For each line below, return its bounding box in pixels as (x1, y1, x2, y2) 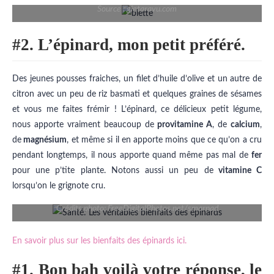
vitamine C (213, 166, 262, 176)
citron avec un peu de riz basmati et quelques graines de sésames (12, 90, 262, 99)
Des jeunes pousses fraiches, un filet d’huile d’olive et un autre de (12, 75, 262, 84)
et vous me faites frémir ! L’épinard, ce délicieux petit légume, (12, 105, 262, 114)
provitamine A (157, 120, 213, 130)
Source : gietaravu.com (97, 5, 177, 14)
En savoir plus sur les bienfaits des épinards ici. (12, 237, 187, 246)
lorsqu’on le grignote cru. (12, 182, 105, 191)
